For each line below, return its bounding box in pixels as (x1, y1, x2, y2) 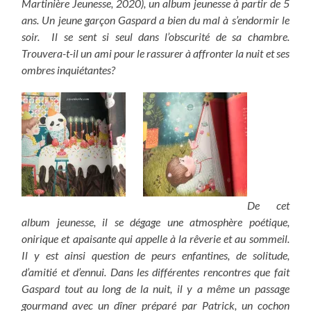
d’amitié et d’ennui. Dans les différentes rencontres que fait (22, 265, 289, 278)
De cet (246, 199, 289, 212)
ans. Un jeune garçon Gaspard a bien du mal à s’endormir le (22, 12, 289, 26)
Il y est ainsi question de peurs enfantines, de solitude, (22, 249, 289, 262)
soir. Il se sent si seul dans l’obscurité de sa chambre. (22, 29, 289, 43)
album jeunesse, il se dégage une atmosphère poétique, (22, 215, 289, 228)
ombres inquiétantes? (22, 62, 116, 76)
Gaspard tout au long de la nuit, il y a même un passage (22, 282, 289, 295)
